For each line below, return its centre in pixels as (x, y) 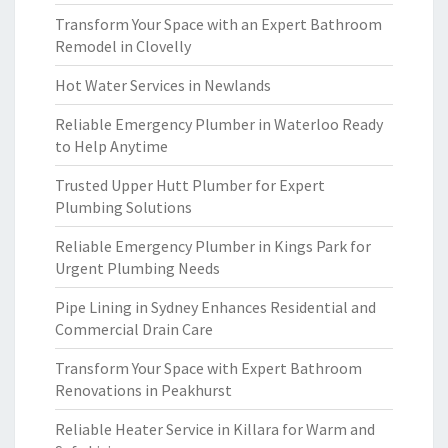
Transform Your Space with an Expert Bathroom (218, 24)
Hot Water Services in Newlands (163, 85)
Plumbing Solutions (123, 207)
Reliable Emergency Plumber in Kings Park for (213, 246)
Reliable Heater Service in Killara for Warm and (215, 429)
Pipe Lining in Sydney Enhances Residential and (215, 307)
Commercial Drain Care (134, 329)
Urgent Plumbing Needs (137, 268)
